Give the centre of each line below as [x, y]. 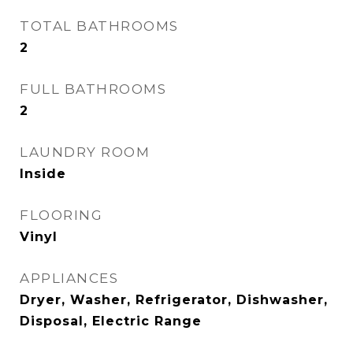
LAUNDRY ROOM [85, 152]
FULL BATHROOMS [93, 89]
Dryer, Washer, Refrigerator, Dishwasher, [174, 300]
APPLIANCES [69, 278]
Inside [43, 174]
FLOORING [61, 215]
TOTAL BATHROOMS [99, 26]
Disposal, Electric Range [111, 321]
